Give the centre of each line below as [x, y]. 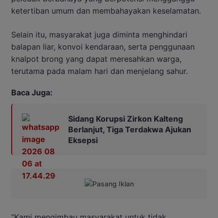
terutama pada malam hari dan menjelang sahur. [100, 71]
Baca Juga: [32, 93]
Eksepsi [83, 140]
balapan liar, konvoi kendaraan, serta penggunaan [103, 47]
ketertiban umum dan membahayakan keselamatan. [106, 11]
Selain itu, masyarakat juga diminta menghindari [99, 35]
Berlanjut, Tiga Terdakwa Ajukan [130, 130]
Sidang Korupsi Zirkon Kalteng [126, 119]
